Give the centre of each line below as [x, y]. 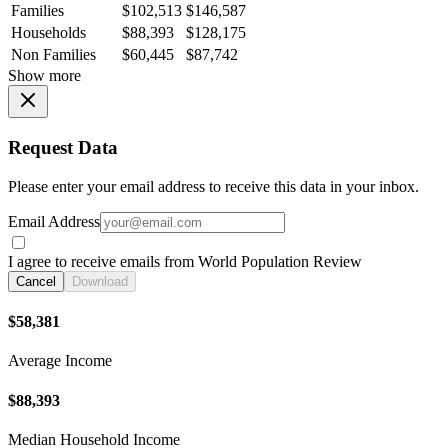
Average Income [60, 361]
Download [100, 281]
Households [48, 33]
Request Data [63, 147]
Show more [44, 76]
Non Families [53, 55]
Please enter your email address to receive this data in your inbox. [213, 186]
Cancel [36, 281]
